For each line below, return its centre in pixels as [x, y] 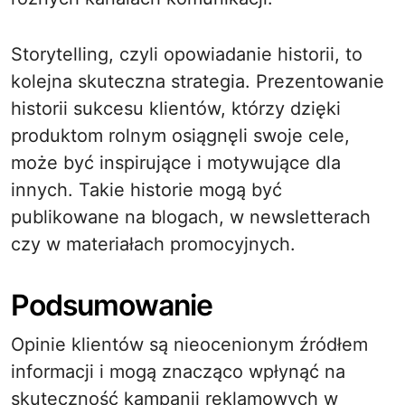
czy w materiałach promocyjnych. [153, 244]
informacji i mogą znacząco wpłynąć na [178, 372]
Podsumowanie [112, 305]
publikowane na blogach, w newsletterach [191, 217]
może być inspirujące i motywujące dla [176, 163]
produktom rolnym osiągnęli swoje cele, [180, 136]
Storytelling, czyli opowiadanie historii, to [187, 54]
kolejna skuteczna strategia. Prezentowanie [198, 81]
